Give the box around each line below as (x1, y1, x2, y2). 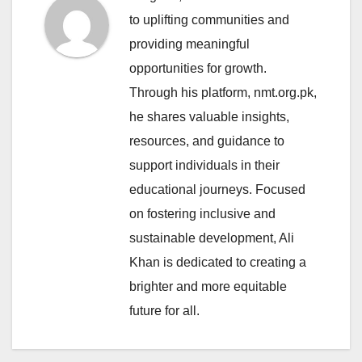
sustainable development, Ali (129, 230, 294, 245)
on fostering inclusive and (129, 206, 276, 221)
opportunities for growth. (129, 61, 267, 75)
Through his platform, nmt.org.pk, (129, 85, 317, 99)
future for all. (129, 303, 200, 318)
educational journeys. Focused (129, 182, 305, 196)
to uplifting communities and (129, 12, 289, 27)
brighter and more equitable (129, 279, 287, 293)
